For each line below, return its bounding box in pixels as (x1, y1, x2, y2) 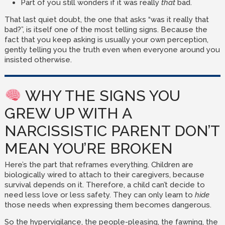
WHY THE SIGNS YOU (22, 87, 181, 104)
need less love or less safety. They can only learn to (4, 190, 195, 199)
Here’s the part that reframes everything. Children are (4, 160, 193, 169)
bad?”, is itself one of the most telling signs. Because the (4, 25, 207, 34)
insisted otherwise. (4, 55, 72, 64)
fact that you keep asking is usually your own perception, (4, 35, 208, 44)
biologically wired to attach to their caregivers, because (4, 170, 204, 179)
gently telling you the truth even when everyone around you (4, 45, 220, 54)
